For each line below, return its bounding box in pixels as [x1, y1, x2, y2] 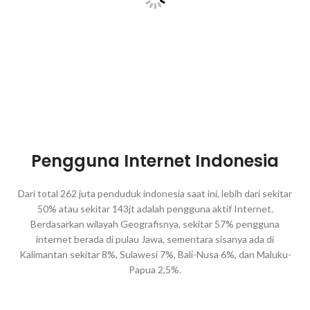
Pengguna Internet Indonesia [31, 149, 279, 173]
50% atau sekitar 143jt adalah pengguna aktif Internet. [37, 203, 273, 215]
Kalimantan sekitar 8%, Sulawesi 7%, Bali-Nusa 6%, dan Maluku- [19, 248, 291, 261]
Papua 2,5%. [129, 264, 181, 276]
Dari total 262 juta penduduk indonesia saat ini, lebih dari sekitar [18, 188, 292, 200]
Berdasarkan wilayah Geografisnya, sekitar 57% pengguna [30, 218, 280, 230]
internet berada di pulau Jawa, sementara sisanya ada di [36, 233, 274, 246]
